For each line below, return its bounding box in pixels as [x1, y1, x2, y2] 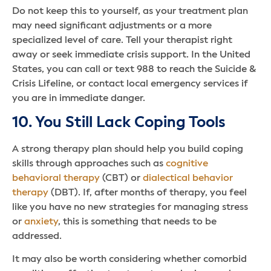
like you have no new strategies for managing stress [12, 203, 248, 213]
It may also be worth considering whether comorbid [12, 255, 247, 265]
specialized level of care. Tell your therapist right [12, 35, 232, 45]
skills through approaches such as [12, 159, 166, 169]
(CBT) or [100, 174, 143, 184]
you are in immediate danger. [12, 93, 145, 103]
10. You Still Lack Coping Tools [12, 116, 226, 131]
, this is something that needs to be [58, 217, 217, 227]
